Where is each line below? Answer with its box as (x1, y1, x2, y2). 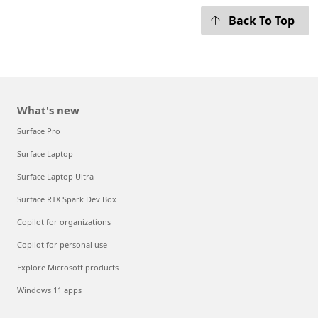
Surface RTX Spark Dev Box (17, 194, 116, 205)
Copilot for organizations (17, 216, 111, 228)
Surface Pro (17, 126, 60, 137)
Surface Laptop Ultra (17, 171, 94, 182)
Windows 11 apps (17, 285, 82, 296)
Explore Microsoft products (17, 262, 119, 273)
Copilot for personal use (17, 239, 107, 251)
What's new (17, 103, 79, 118)
